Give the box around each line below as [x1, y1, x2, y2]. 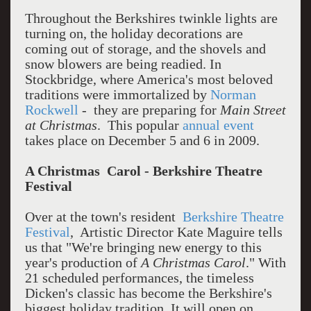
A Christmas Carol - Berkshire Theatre [24, 163, 262, 178]
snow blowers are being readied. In [24, 56, 221, 72]
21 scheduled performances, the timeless [24, 270, 254, 285]
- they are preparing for [78, 102, 220, 117]
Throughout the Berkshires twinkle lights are [24, 10, 278, 26]
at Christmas [24, 117, 97, 133]
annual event [182, 117, 254, 133]
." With [245, 255, 286, 270]
